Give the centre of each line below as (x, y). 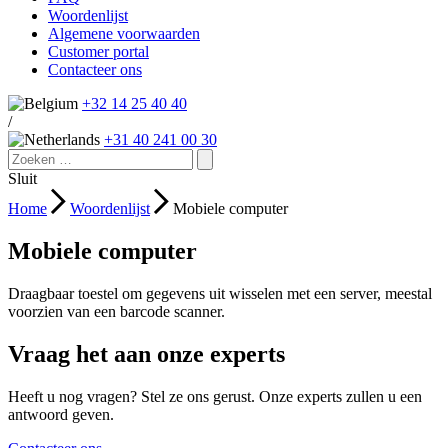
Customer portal (98, 51)
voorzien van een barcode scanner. (116, 311)
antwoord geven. (61, 414)
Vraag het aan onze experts (146, 353)
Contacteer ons (95, 69)
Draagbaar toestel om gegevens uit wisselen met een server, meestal (220, 293)
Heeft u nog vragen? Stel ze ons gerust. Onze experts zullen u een (215, 396)
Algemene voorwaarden (124, 33)
